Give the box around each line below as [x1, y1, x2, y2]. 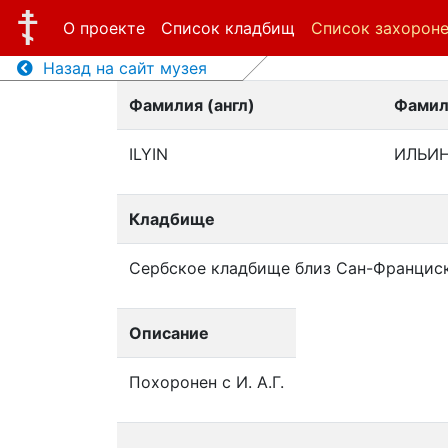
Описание [129, 323, 209, 343]
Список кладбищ [160, 18, 295, 38]
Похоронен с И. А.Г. [129, 372, 284, 392]
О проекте [62, 18, 145, 38]
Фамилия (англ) [129, 95, 255, 115]
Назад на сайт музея [32, 58, 207, 78]
